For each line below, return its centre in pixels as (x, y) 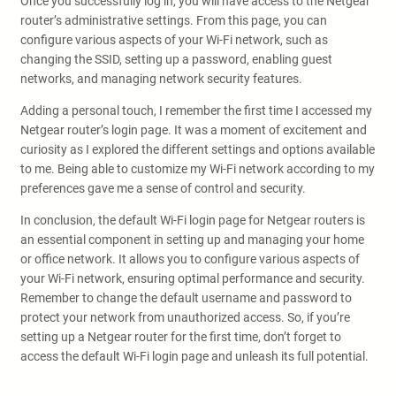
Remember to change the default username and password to (186, 298)
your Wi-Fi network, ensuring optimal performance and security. (193, 278)
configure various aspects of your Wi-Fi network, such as (174, 40)
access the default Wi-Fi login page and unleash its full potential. (194, 356)
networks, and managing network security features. (161, 79)
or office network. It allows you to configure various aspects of (190, 259)
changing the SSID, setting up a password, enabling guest (176, 59)
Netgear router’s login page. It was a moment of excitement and (194, 130)
